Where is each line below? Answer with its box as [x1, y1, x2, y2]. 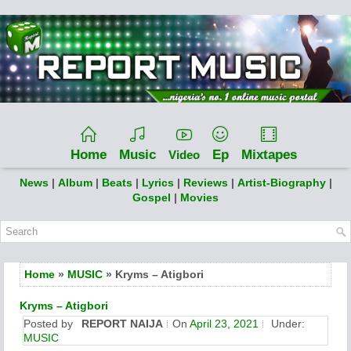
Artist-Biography [237, 175, 326, 189]
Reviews [183, 175, 228, 189]
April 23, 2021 [190, 317, 259, 330]
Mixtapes [241, 147, 297, 162]
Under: [268, 317, 305, 330]
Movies [180, 190, 219, 204]
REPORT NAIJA [81, 317, 163, 330]
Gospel [132, 190, 174, 204]
